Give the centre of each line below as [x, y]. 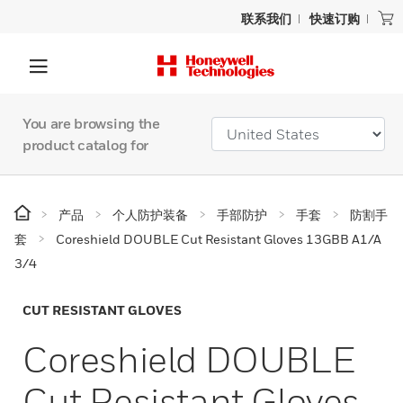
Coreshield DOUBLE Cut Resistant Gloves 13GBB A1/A [219, 239]
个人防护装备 [150, 215]
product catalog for [85, 145]
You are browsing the [91, 123]
